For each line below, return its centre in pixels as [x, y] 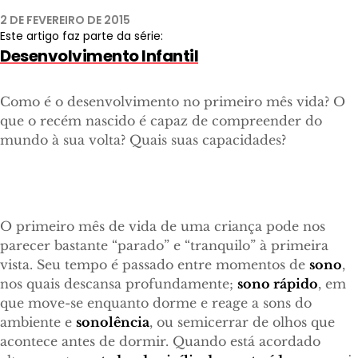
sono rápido [278, 284]
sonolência [113, 322]
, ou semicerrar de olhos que [242, 322]
